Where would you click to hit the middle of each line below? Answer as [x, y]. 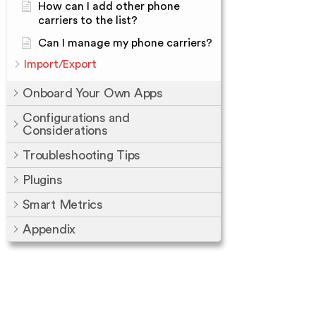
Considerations [65, 130]
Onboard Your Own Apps [93, 93]
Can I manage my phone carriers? [125, 43]
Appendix [49, 229]
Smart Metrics [63, 205]
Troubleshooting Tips [81, 155]
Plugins [43, 180]
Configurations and [76, 118]
